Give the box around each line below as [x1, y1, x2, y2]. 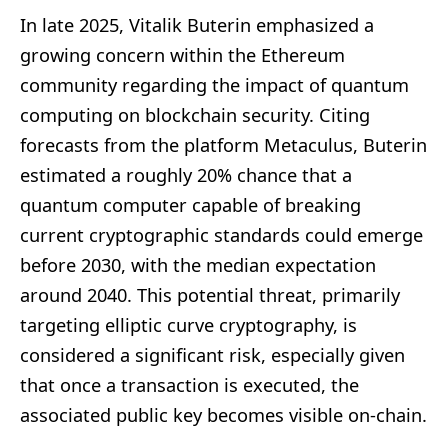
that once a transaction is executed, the [20, 372, 359, 397]
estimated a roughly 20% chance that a [20, 162, 352, 187]
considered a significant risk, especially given [20, 342, 405, 367]
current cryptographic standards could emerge [20, 222, 423, 247]
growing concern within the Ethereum [20, 42, 345, 67]
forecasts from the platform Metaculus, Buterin [20, 132, 427, 157]
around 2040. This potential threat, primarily [20, 282, 400, 307]
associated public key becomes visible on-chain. [20, 402, 427, 427]
